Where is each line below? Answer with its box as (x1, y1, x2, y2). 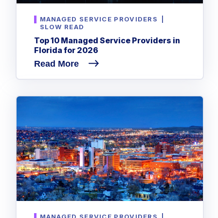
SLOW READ (39, 22, 85, 31)
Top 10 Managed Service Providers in (34, 36, 180, 46)
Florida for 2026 (34, 45, 98, 55)
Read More (34, 59, 81, 69)
